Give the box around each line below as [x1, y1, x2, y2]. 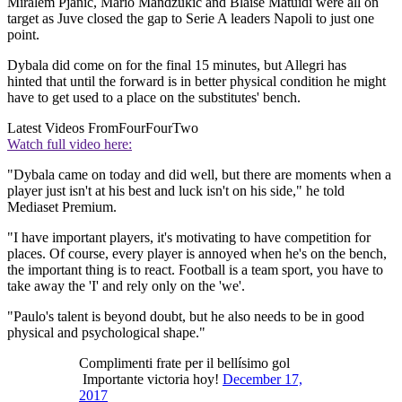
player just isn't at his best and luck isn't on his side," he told [7, 183, 345, 199]
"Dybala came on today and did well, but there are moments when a [7, 167, 391, 183]
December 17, [223, 371, 302, 388]
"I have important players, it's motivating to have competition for [7, 230, 371, 246]
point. [7, 27, 39, 43]
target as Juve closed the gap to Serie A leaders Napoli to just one [7, 11, 374, 27]
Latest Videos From [7, 120, 118, 136]
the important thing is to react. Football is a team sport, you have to [7, 262, 383, 278]
